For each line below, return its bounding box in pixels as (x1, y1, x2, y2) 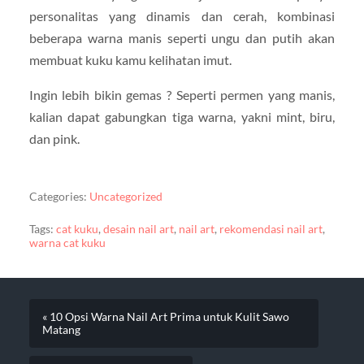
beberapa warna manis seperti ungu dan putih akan (28, 30, 336, 46)
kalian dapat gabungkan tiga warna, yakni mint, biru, (28, 109, 336, 125)
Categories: (28, 189, 87, 203)
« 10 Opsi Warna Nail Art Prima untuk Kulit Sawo (41, 310, 289, 324)
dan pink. (28, 131, 80, 147)
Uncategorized (89, 189, 162, 203)
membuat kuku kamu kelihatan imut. (28, 52, 232, 68)
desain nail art (102, 223, 174, 236)
